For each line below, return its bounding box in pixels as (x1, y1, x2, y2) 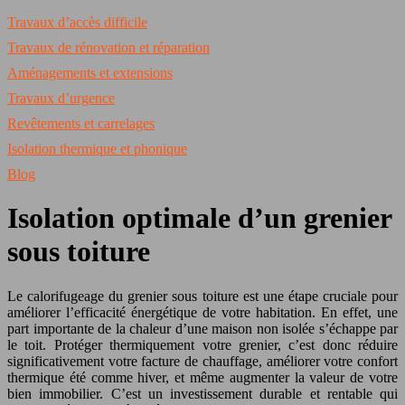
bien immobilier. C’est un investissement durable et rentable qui (7, 385, 398, 401)
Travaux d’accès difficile (7, 14, 147, 30)
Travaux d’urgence (7, 90, 115, 106)
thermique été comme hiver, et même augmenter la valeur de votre (7, 369, 398, 385)
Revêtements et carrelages (7, 116, 155, 131)
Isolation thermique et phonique (7, 141, 187, 156)
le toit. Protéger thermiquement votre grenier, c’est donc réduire (7, 336, 398, 353)
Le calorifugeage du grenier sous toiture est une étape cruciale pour (7, 287, 398, 304)
